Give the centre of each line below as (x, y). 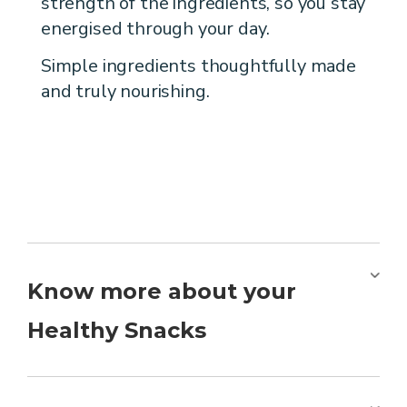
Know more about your (162, 292)
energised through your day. (155, 29)
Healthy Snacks (117, 331)
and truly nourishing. (125, 91)
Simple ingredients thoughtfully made (199, 65)
